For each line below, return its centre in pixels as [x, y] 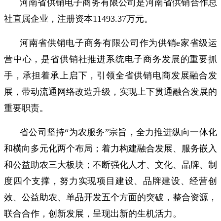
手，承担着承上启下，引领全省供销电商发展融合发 [110, 76]
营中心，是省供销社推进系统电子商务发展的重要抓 [110, 59]
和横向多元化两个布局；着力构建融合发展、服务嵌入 [110, 149]
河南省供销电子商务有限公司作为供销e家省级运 [118, 43]
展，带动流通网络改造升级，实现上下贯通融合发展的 [110, 92]
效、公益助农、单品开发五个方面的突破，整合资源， [110, 198]
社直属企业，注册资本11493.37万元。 [78, 19]
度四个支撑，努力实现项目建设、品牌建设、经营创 [110, 181]
